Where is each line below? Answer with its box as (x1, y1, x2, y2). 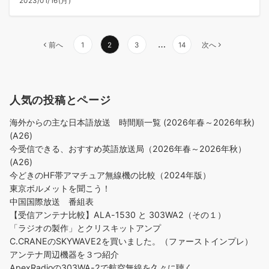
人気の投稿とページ (10, 93, 111, 106)
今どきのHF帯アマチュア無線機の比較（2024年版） (10, 170, 211, 180)
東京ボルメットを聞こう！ (10, 183, 110, 193)
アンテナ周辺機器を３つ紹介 (10, 249, 119, 259)
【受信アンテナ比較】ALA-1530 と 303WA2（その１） (10, 210, 226, 220)
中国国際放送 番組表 (10, 196, 94, 207)
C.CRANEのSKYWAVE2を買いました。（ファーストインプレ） (10, 236, 253, 246)
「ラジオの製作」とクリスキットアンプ (10, 223, 161, 233)
